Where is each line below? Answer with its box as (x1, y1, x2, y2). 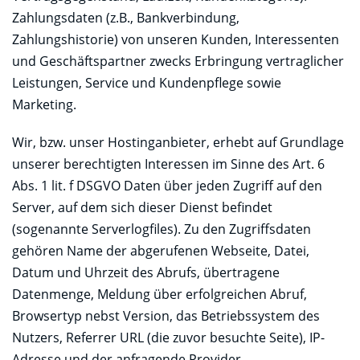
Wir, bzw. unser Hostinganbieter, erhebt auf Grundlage (12, 133, 344, 151)
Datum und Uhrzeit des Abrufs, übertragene (12, 263, 280, 281)
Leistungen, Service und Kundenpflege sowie (12, 73, 281, 92)
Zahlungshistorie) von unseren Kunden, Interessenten (12, 30, 339, 48)
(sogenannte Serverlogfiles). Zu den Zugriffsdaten (12, 219, 311, 238)
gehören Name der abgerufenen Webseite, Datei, (12, 241, 309, 260)
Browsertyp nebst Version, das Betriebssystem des (12, 306, 320, 325)
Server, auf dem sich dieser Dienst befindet (12, 198, 272, 216)
